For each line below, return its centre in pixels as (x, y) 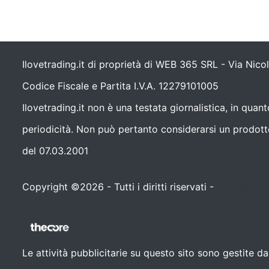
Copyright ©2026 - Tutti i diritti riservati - (120, 187)
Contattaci (241, 187)
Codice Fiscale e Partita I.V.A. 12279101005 (121, 86)
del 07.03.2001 (56, 151)
